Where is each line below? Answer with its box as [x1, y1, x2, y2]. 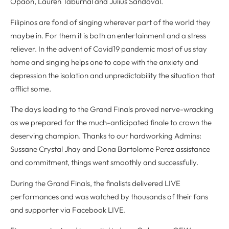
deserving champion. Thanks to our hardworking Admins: [10, 131, 201, 141]
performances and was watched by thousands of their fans [10, 191, 208, 201]
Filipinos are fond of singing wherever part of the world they [10, 17, 211, 27]
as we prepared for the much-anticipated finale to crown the [10, 118, 212, 128]
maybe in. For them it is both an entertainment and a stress [10, 30, 206, 40]
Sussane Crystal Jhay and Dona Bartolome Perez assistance [10, 144, 210, 154]
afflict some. [10, 83, 51, 94]
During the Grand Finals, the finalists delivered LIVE [10, 178, 180, 188]
